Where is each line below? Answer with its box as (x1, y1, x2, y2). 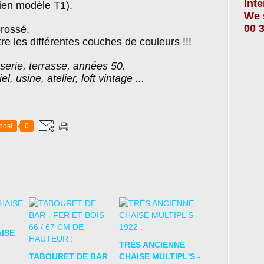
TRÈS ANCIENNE (118, 240, 185, 249)
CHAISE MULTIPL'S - (118, 252, 200, 261)
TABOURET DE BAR (29, 252, 108, 261)
